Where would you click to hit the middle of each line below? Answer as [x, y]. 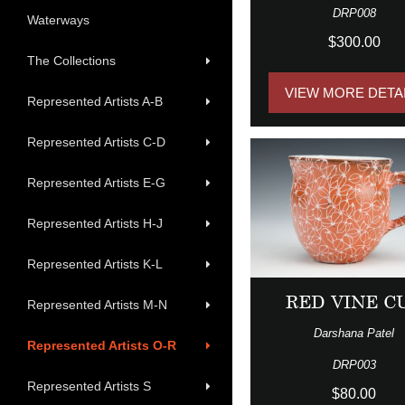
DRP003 [354, 364]
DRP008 [354, 14]
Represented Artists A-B [95, 102]
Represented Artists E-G [96, 183]
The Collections [71, 61]
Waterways [58, 20]
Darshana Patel [354, 333]
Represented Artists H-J [95, 224]
